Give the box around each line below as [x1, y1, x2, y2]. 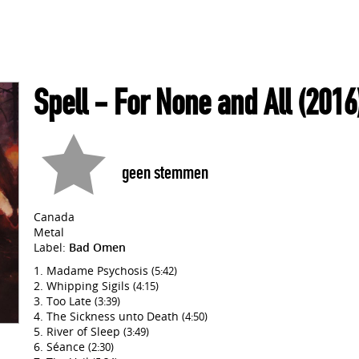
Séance [46, 339, 88, 354]
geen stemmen [122, 161, 208, 184]
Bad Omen [69, 240, 126, 255]
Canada [34, 209, 75, 224]
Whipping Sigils [46, 278, 133, 293]
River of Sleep [46, 324, 123, 339]
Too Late [46, 293, 95, 309]
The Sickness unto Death [46, 309, 182, 324]
